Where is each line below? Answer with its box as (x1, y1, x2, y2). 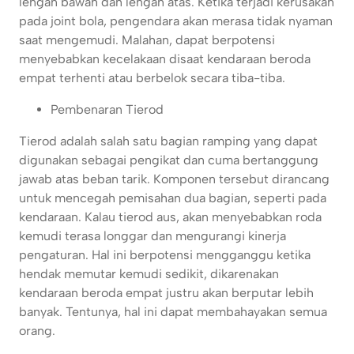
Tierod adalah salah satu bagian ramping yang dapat (19, 134, 318, 149)
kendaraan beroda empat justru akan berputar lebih (19, 285, 314, 301)
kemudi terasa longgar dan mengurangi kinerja (19, 228, 286, 244)
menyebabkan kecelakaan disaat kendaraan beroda (19, 51, 311, 67)
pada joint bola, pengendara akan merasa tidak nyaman (19, 13, 333, 29)
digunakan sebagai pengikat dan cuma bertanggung (19, 153, 318, 168)
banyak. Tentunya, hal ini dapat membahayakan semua (19, 304, 327, 320)
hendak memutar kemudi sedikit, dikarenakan (19, 266, 279, 282)
